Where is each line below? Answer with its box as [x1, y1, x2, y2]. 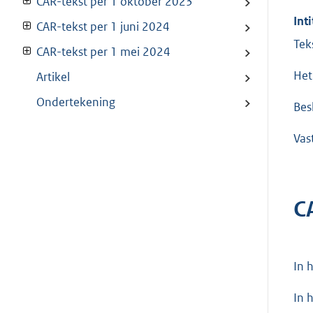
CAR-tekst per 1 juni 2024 [36, 19, 170, 35]
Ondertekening [36, 94, 115, 110]
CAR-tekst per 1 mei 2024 [36, 44, 170, 60]
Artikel [36, 69, 70, 85]
